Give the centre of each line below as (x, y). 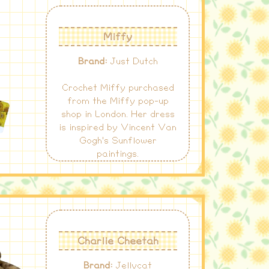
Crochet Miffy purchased (118, 88)
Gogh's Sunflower (118, 141)
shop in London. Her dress (118, 115)
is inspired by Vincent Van (118, 128)
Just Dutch (132, 62)
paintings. (118, 154)
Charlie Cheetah (118, 241)
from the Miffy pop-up (118, 101)
